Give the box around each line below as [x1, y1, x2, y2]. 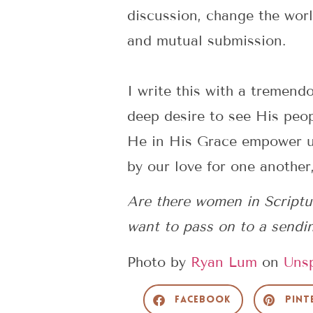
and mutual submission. [127, 31, 286, 49]
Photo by [127, 253, 191, 270]
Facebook [174, 294, 231, 305]
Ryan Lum [191, 253, 257, 270]
